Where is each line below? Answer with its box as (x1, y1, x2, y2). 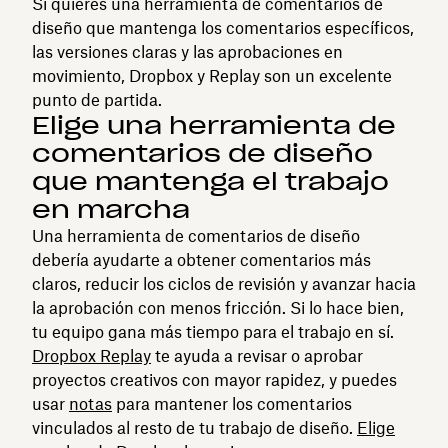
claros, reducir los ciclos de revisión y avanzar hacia (32, 273, 416, 294)
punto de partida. (32, 89, 162, 110)
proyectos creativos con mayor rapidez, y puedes (32, 369, 397, 390)
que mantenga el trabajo (32, 165, 389, 197)
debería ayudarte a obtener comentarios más (32, 249, 371, 270)
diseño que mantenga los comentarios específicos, (32, 17, 414, 38)
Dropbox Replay (32, 345, 151, 366)
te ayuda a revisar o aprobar (151, 345, 363, 366)
